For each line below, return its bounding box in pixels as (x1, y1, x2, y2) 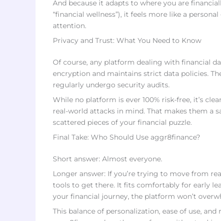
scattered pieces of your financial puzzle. (53, 118, 192, 127)
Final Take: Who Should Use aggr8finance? (53, 133, 200, 142)
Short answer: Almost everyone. (53, 154, 162, 163)
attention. (53, 21, 86, 30)
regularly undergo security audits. (53, 80, 170, 89)
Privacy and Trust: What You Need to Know (53, 36, 201, 45)
